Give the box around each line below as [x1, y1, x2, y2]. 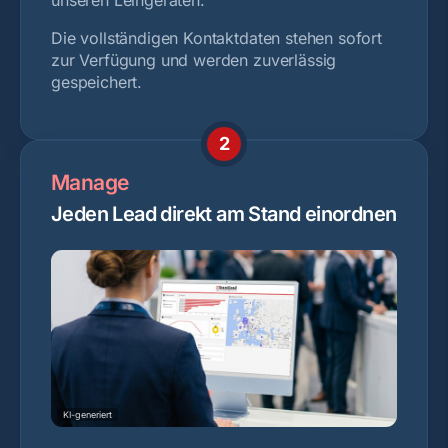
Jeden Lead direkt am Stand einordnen [51, 201, 397, 226]
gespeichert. [51, 71, 143, 92]
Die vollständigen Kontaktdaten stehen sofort [51, 27, 382, 48]
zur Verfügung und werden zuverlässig [51, 49, 337, 70]
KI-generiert [63, 409, 112, 420]
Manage [51, 169, 129, 195]
